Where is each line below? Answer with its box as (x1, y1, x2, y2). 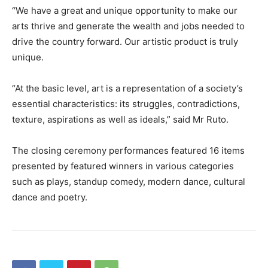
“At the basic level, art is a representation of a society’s (12, 82, 243, 94)
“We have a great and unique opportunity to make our (12, 4, 237, 16)
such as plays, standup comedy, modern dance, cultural (12, 175, 245, 187)
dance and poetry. (12, 191, 87, 203)
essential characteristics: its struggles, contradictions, (12, 98, 240, 109)
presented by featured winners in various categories (12, 160, 234, 172)
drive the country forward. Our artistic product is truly (12, 35, 238, 47)
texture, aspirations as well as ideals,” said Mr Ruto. (12, 113, 229, 125)
